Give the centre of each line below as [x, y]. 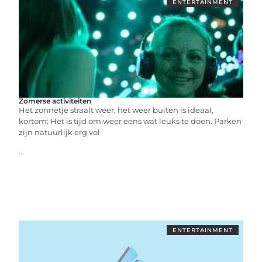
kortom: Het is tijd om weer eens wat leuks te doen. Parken [130, 121]
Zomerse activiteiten [55, 101]
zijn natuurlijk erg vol [60, 132]
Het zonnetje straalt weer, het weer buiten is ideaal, [116, 110]
